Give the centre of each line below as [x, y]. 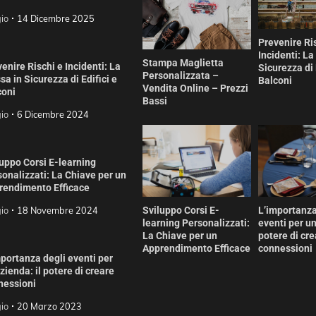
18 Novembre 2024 [57, 211]
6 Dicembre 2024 [53, 114]
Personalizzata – [181, 76]
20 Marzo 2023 [49, 306]
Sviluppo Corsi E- [181, 211]
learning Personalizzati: [196, 223]
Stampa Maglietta [183, 63]
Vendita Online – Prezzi [195, 89]
